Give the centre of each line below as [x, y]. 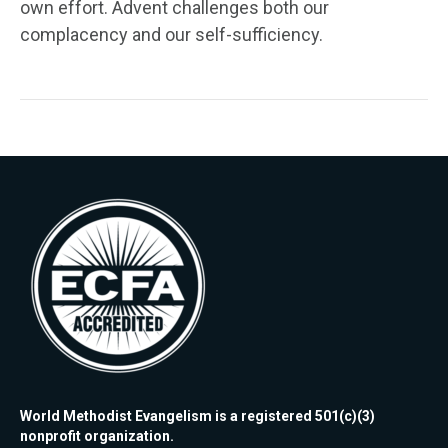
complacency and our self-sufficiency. [171, 34]
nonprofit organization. [97, 436]
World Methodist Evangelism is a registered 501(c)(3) [197, 416]
